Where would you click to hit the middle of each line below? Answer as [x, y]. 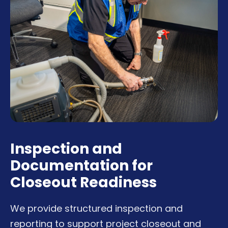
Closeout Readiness [83, 182]
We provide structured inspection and [96, 208]
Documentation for [81, 165]
